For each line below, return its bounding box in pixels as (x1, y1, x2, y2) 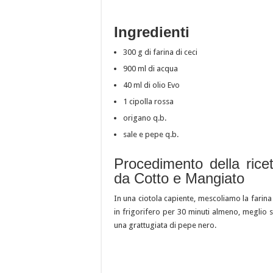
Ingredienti (114, 24, 190, 41)
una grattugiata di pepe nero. (114, 221, 216, 230)
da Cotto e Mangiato (114, 170, 244, 187)
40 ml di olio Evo (123, 80, 180, 90)
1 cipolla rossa (123, 97, 174, 107)
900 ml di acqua (123, 64, 178, 74)
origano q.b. (123, 113, 166, 123)
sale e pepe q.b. (123, 130, 179, 140)
